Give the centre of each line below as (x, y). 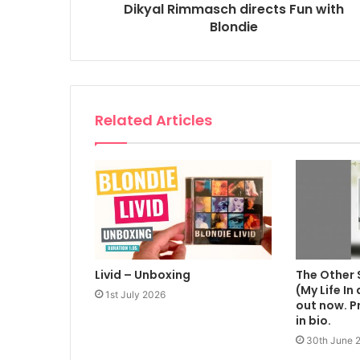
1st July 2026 (135, 295)
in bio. (313, 321)
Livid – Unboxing (143, 275)
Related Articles (153, 120)
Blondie (233, 27)
